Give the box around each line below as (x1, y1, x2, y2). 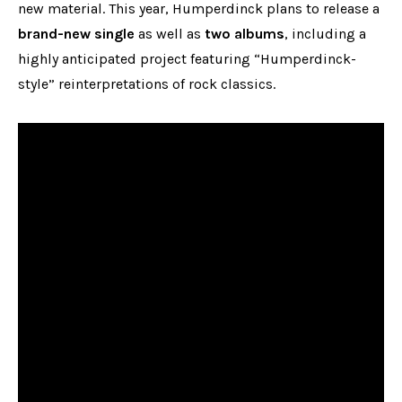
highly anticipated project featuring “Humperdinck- (18, 49, 356, 67)
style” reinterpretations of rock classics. (18, 74, 275, 92)
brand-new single (18, 24, 135, 42)
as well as (135, 24, 205, 42)
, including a (284, 24, 366, 42)
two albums (205, 24, 284, 42)
